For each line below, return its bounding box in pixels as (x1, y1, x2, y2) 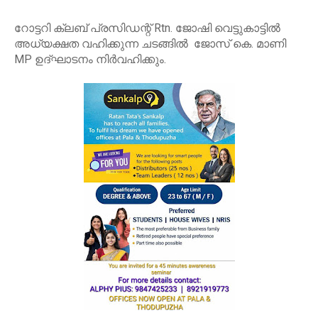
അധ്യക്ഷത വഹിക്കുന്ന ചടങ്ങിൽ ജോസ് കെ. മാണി (14, 37, 286, 51)
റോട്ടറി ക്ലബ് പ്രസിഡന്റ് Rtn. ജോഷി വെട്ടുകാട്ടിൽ (14, 21, 280, 35)
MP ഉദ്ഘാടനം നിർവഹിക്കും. (14, 53, 166, 67)
